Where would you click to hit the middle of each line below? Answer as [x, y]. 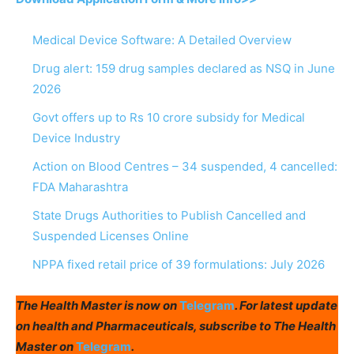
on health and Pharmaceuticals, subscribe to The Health [176, 326]
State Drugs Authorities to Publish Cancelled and [169, 215]
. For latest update [286, 305]
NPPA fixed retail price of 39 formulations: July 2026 [179, 264]
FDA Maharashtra [80, 186]
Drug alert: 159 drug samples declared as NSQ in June [184, 68]
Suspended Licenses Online [111, 235]
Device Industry [76, 137]
